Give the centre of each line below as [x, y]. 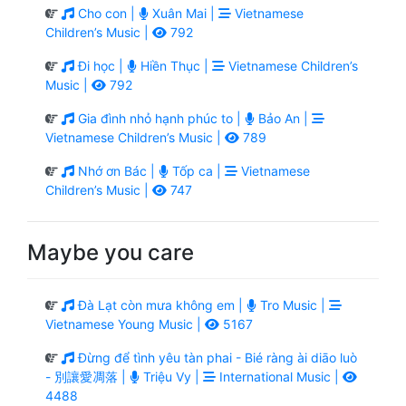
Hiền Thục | [174, 65]
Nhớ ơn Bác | [116, 170]
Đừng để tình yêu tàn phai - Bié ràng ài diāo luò [216, 357]
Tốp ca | [197, 170]
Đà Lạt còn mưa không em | [160, 304]
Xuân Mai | [184, 13]
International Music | [279, 376]
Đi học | [101, 65]
